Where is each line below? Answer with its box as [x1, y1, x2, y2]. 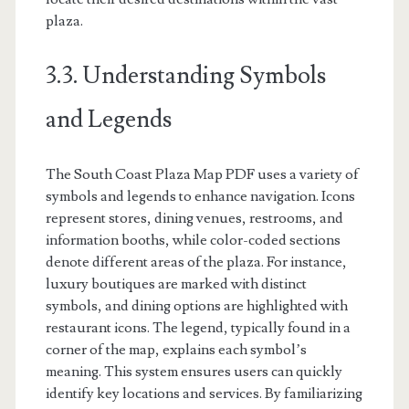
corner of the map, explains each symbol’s [45, 340, 307, 359]
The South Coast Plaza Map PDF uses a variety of [45, 164, 359, 184]
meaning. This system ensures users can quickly [45, 362, 342, 381]
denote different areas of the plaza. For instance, [45, 252, 347, 271]
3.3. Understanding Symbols [45, 59, 326, 91]
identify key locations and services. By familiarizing [45, 383, 362, 403]
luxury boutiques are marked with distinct [45, 274, 307, 293]
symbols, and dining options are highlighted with [45, 296, 348, 315]
